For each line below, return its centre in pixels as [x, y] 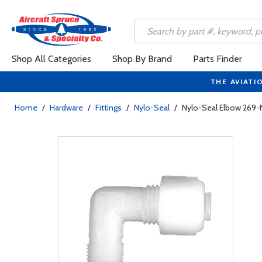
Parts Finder [218, 59]
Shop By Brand [142, 59]
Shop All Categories [51, 59]
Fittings [108, 108]
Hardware [66, 108]
